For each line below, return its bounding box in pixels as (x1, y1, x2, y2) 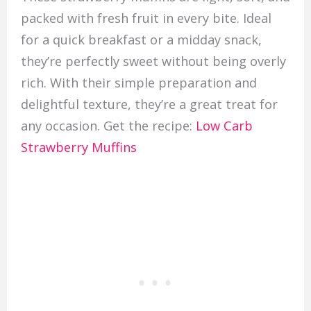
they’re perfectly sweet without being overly (20, 53, 286, 70)
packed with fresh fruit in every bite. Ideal (20, 10, 271, 27)
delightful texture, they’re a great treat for (20, 96, 278, 113)
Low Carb (195, 117, 253, 135)
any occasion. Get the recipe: (20, 117, 196, 135)
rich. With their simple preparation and (20, 74, 257, 92)
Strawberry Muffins (20, 139, 137, 156)
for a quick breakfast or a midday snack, (20, 31, 262, 49)
